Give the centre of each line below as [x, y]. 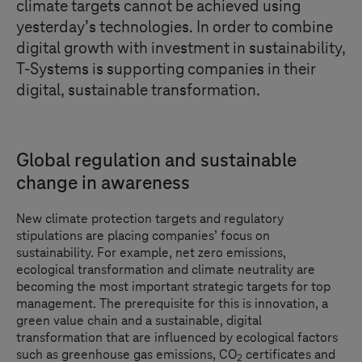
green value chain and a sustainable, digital [139, 321]
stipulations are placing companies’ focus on [143, 236]
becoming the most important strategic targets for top [173, 287]
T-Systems [53, 69]
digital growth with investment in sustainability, [181, 48]
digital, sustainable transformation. [138, 90]
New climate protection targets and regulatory [150, 219]
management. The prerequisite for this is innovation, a [172, 304]
